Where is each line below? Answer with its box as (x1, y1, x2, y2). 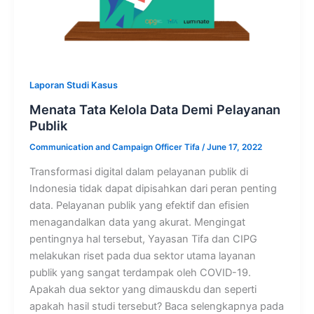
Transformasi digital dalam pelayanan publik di (29, 165, 248, 179)
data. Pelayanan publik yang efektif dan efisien (29, 199, 250, 212)
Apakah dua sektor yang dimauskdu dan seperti (29, 283, 257, 296)
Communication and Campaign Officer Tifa (29, 142, 202, 152)
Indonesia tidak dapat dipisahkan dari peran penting (29, 182, 277, 196)
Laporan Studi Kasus (29, 80, 118, 91)
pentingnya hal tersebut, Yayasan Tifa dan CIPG (29, 233, 257, 246)
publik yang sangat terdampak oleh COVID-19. (29, 266, 251, 280)
